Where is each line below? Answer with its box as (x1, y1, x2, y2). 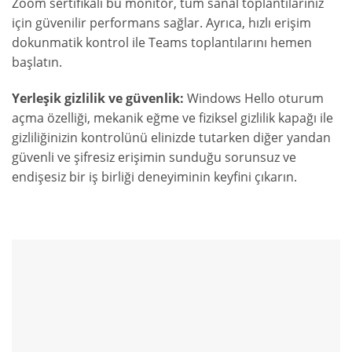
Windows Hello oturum (184, 90, 324, 108)
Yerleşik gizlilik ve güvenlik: (12, 90, 184, 108)
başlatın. (12, 53, 62, 71)
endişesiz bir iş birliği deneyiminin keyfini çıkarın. (12, 168, 297, 186)
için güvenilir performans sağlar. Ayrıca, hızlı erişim (12, 14, 311, 32)
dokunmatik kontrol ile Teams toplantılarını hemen (12, 34, 312, 52)
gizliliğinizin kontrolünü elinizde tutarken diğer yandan (12, 129, 331, 147)
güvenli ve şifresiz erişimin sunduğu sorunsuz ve (12, 148, 296, 167)
